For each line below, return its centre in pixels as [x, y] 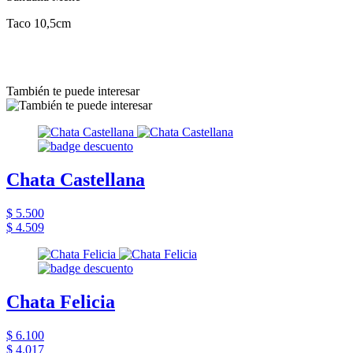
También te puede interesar [73, 91]
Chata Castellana [76, 179]
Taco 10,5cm [39, 23]
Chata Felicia [61, 301]
